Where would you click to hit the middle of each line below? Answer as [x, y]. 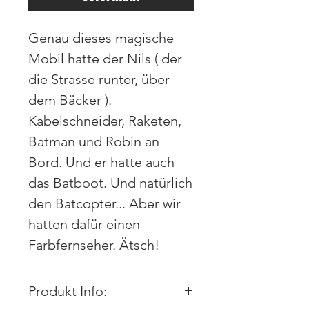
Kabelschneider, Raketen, [105, 121]
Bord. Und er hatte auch [101, 162]
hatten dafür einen [84, 224]
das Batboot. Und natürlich [110, 183]
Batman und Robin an [94, 141]
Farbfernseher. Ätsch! [94, 245]
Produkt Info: [68, 291]
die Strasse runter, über [99, 79]
